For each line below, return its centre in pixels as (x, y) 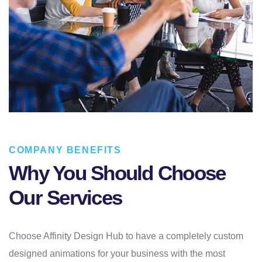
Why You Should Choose (117, 173)
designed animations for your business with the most (117, 253)
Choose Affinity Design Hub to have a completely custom (126, 236)
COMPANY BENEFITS (65, 150)
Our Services (65, 197)
